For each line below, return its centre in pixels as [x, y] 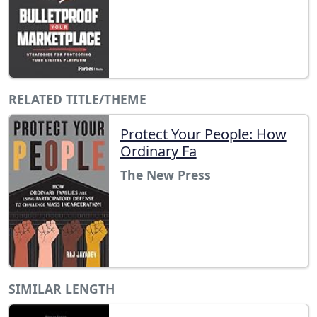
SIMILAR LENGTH [62, 289]
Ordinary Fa [158, 151]
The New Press [165, 174]
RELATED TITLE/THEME [77, 99]
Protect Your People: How [203, 134]
